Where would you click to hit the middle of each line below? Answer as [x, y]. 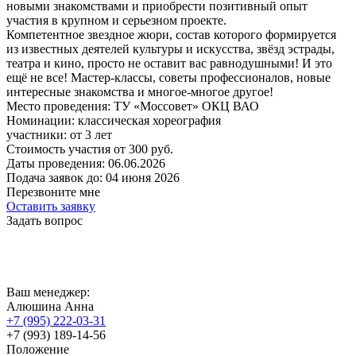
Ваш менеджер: [48, 292]
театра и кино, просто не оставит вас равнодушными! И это [169, 63]
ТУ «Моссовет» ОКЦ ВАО [186, 106]
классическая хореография [149, 120]
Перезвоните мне [53, 192]
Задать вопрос [44, 220]
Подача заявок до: [54, 177]
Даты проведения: [56, 163]
